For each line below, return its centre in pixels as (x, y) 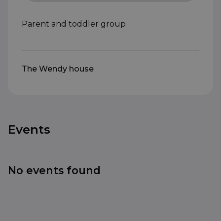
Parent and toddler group (74, 24)
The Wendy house (58, 69)
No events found (54, 170)
